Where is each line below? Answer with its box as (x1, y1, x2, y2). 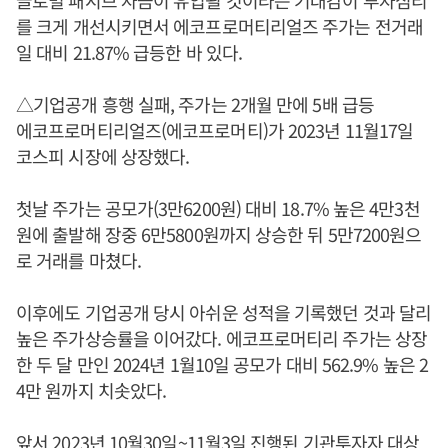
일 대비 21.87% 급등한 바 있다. (16, 38, 243, 65)
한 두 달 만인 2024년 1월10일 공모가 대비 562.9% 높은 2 (16, 350, 428, 377)
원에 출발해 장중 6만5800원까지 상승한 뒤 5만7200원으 (16, 220, 422, 247)
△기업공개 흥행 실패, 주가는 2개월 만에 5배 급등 (16, 90, 374, 117)
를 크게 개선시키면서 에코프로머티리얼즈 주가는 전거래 (16, 12, 423, 39)
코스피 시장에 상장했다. (16, 142, 190, 169)
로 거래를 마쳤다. (16, 246, 141, 273)
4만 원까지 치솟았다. (16, 376, 167, 403)
